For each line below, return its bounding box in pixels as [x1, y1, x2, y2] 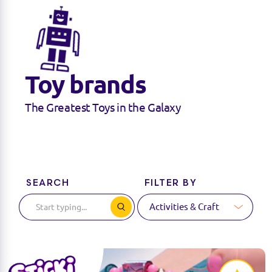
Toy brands [25, 70, 146, 98]
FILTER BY [144, 178, 197, 189]
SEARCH [26, 178, 70, 189]
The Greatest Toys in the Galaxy [25, 101, 181, 115]
